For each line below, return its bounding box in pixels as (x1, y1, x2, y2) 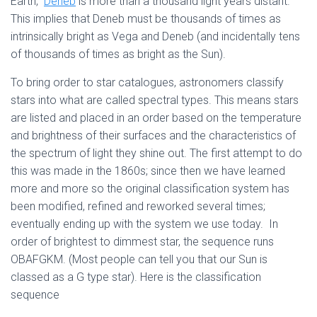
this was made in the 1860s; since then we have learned (11, 164, 285, 178)
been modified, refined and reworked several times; (11, 200, 265, 213)
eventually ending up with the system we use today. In (11, 217, 278, 231)
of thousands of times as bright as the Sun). (11, 47, 226, 61)
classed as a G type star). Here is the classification (11, 270, 261, 284)
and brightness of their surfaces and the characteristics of (11, 129, 296, 142)
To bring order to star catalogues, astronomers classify (11, 76, 284, 89)
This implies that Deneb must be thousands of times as (11, 12, 281, 25)
